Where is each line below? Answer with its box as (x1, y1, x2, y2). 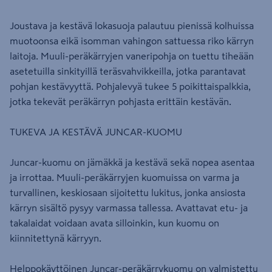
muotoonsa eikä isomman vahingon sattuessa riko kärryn (10, 36, 254, 46)
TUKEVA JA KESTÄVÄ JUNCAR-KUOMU (10, 127, 182, 137)
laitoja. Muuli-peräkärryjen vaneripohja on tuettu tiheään (10, 51, 254, 61)
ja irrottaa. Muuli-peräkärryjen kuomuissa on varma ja (10, 172, 239, 182)
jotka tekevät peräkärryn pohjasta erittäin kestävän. (10, 97, 231, 106)
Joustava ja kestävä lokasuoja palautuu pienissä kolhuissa (10, 21, 254, 30)
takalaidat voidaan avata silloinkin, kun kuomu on (10, 218, 219, 228)
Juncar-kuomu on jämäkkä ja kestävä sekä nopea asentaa (10, 157, 254, 167)
